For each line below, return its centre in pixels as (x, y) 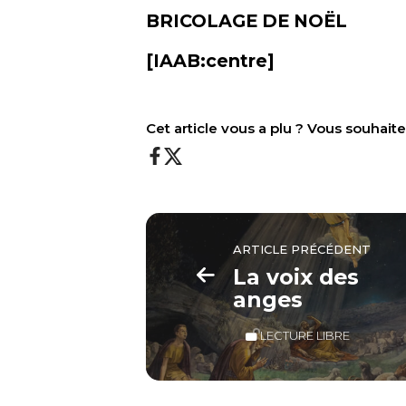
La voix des (296, 276)
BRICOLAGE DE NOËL (247, 20)
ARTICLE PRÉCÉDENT (302, 250)
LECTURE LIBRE (305, 335)
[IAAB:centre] (211, 61)
